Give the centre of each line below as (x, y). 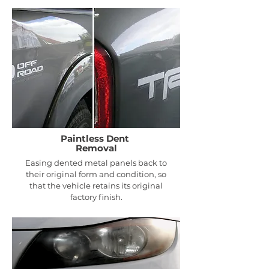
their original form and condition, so (96, 174)
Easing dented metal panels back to (96, 163)
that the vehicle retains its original (96, 186)
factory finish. (96, 197)
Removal (96, 148)
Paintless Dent (96, 139)
